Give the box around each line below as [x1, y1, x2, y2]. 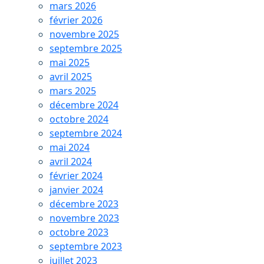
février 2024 [49, 169, 103, 182]
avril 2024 [49, 155, 92, 168]
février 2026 [49, 14, 103, 27]
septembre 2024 [49, 127, 122, 140]
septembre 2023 [49, 240, 122, 253]
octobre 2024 [49, 113, 108, 126]
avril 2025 [49, 70, 92, 83]
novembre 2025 [49, 28, 119, 41]
